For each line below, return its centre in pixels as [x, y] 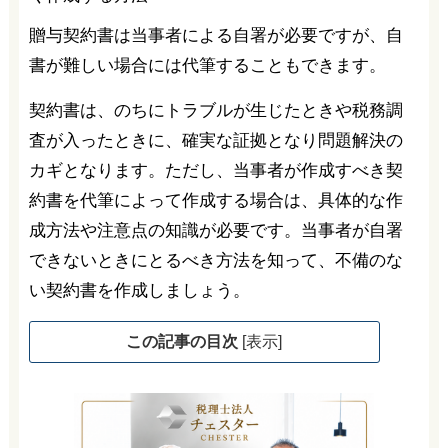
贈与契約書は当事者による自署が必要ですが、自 [215, 35]
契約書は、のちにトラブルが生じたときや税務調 [215, 110]
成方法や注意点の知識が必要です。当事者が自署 [215, 230]
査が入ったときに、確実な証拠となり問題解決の [215, 140]
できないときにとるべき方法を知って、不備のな [215, 260]
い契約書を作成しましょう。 [139, 290]
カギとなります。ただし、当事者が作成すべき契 [215, 170]
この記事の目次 [184, 341]
